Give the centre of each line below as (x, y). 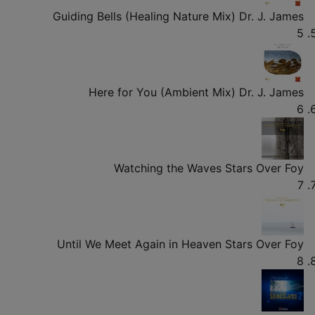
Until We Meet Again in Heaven (139, 244)
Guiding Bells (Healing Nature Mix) (144, 16)
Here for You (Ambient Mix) (162, 92)
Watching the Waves (168, 168)
